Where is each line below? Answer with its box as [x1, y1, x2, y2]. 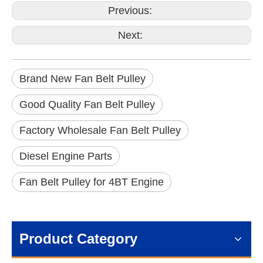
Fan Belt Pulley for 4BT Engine [19, 176, 164, 188]
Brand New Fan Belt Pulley [19, 73, 146, 85]
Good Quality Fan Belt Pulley [19, 99, 155, 110]
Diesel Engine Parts [19, 150, 112, 162]
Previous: [108, 5, 155, 16]
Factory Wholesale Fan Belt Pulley [19, 124, 181, 136]
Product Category [19, 231, 137, 247]
